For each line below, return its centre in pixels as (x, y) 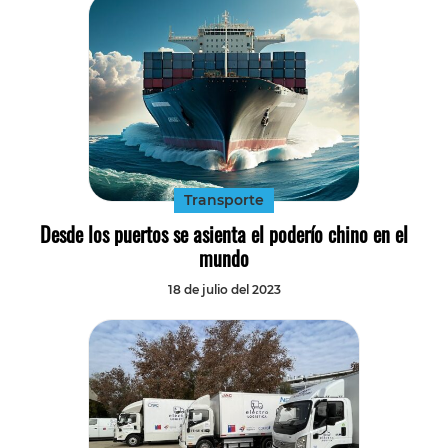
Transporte (224, 199)
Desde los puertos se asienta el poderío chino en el (224, 233)
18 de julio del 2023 (224, 289)
